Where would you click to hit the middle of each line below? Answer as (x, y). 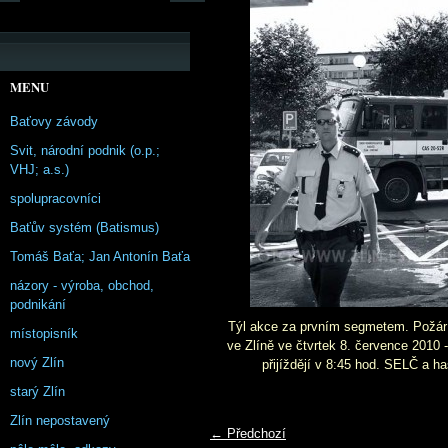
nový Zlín (37, 362)
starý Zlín (37, 391)
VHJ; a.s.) (39, 169)
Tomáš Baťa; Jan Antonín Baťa (100, 256)
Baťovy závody (54, 121)
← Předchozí (248, 433)
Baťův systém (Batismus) (84, 227)
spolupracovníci (55, 198)
